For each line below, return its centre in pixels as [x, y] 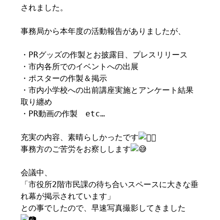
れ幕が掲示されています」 [68, 196]
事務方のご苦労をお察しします [76, 149]
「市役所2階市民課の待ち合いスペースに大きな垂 [110, 184]
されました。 [44, 8]
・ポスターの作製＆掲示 [64, 78]
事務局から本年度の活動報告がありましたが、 [103, 31]
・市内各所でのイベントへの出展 [80, 67]
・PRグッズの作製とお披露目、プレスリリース [104, 55]
